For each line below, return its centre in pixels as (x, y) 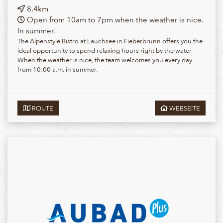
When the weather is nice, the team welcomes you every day (105, 60)
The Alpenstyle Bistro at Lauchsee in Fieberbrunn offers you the (110, 41)
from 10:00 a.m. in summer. (57, 69)
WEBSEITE (184, 108)
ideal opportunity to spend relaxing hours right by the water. (105, 50)
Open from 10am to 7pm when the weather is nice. (114, 20)
